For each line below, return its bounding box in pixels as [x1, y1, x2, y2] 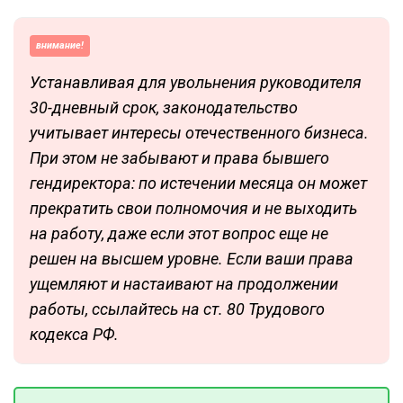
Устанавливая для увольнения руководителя [30, 73, 362, 93]
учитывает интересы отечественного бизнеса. [30, 123, 369, 143]
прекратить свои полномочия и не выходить [30, 199, 357, 219]
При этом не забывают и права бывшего [30, 148, 329, 168]
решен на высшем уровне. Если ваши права [30, 249, 354, 269]
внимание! [36, 40, 84, 52]
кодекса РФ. [30, 325, 119, 345]
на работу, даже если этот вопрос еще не [30, 224, 328, 244]
